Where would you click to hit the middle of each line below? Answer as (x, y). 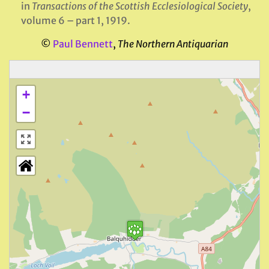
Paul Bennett (83, 44)
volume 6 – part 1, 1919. (76, 20)
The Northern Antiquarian (173, 44)
